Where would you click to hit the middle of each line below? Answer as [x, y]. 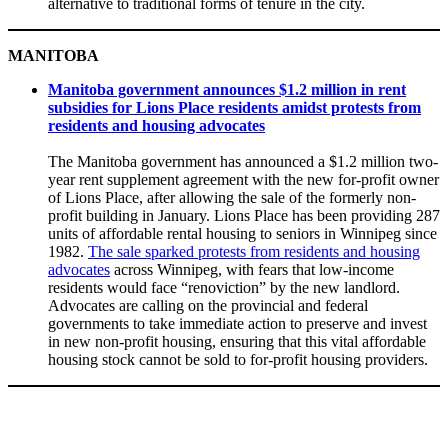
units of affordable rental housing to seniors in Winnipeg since [242, 234]
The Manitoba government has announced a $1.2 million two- [243, 162]
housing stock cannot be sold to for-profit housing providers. [238, 360]
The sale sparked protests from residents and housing [254, 252]
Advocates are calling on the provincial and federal [208, 306]
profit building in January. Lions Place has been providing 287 [244, 216]
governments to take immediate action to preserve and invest [237, 324]
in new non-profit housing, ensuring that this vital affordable [237, 342]
